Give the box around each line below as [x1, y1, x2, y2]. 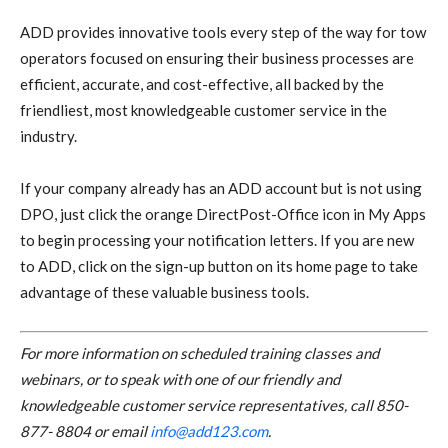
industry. [20, 126, 77, 145]
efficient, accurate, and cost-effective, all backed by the [20, 74, 384, 93]
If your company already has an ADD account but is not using [20, 178, 422, 197]
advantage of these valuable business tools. [20, 282, 309, 301]
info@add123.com [150, 422, 268, 441]
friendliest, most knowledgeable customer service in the [20, 100, 387, 119]
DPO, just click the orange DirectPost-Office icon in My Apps [20, 204, 426, 223]
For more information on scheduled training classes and [20, 344, 379, 363]
